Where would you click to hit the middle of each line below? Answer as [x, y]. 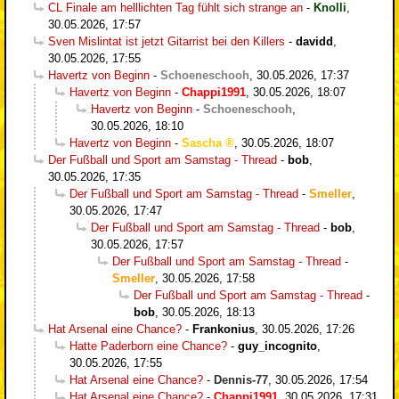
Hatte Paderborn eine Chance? [148, 346]
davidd [314, 41]
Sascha [202, 142]
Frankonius [224, 329]
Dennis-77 [241, 379]
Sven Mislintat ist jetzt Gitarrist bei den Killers [167, 41]
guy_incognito [277, 346]
